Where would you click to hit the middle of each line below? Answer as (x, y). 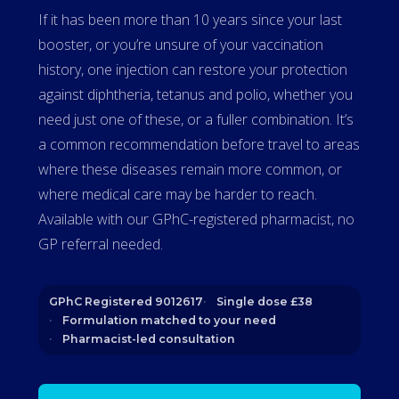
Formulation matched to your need (169, 320)
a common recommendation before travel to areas (199, 144)
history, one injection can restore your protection (192, 69)
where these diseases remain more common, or (190, 169)
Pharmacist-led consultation (148, 339)
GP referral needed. (100, 244)
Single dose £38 (264, 301)
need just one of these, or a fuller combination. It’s (195, 119)
